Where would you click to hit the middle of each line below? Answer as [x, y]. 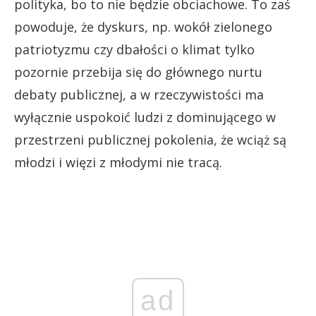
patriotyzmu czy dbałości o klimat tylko [134, 50]
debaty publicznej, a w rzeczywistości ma [139, 95]
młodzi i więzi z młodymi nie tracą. [118, 163]
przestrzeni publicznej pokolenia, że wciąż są [150, 140]
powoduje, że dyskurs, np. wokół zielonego [143, 27]
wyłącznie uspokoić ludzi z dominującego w [145, 117]
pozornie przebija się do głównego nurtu [138, 72]
